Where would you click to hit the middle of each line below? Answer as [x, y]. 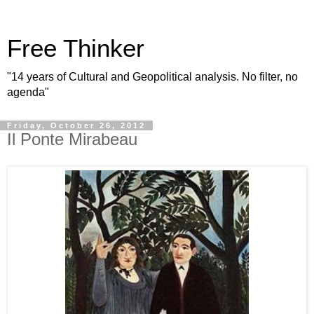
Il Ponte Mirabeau [72, 139]
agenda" [28, 92]
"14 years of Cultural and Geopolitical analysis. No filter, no [152, 77]
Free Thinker [76, 48]
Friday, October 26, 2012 [76, 125]
